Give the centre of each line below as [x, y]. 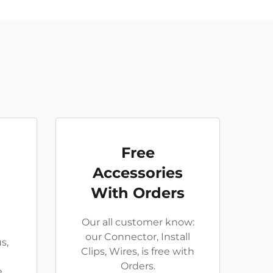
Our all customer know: [138, 222]
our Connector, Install [138, 237]
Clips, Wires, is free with [138, 251]
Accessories [138, 173]
